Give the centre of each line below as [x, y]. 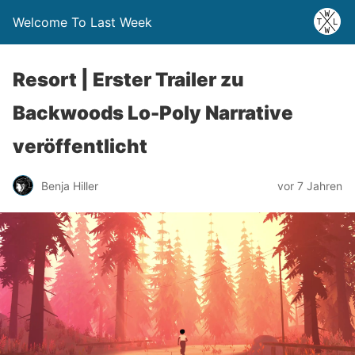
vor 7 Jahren [310, 185]
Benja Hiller [70, 185]
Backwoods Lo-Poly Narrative [153, 113]
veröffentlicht [80, 146]
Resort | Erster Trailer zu [128, 80]
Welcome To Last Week [82, 22]
